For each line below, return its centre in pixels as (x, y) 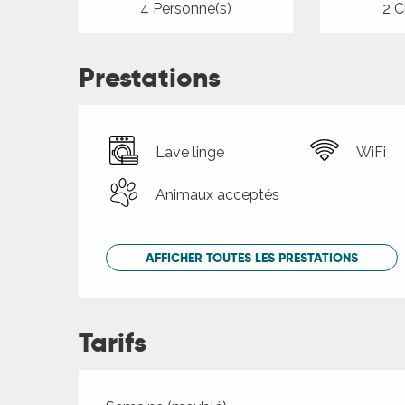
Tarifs (113, 343)
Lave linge (190, 153)
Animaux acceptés (218, 195)
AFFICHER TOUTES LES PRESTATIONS (252, 258)
